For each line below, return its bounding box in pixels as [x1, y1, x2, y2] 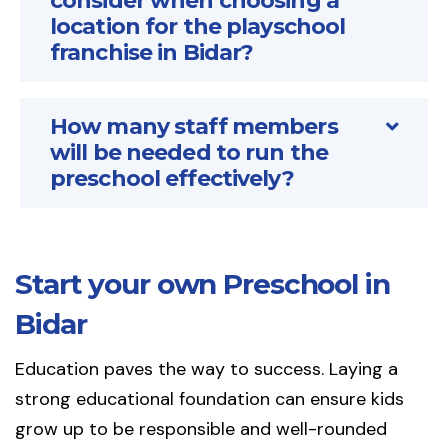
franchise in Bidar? [50, 39, 254, 67]
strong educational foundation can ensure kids [15, 387, 404, 412]
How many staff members [50, 113, 338, 141]
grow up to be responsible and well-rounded [15, 417, 387, 442]
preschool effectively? [50, 165, 294, 193]
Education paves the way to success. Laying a [15, 357, 398, 382]
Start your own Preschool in [15, 267, 390, 302]
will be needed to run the [50, 139, 328, 167]
